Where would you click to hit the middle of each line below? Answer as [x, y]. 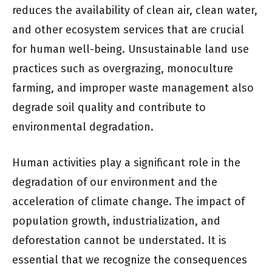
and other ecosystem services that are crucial [128, 29]
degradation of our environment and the [115, 182]
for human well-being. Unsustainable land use [131, 49]
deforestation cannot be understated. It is [119, 240]
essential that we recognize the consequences [130, 260]
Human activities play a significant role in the [126, 162]
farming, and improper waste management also [133, 88]
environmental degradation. [83, 127]
